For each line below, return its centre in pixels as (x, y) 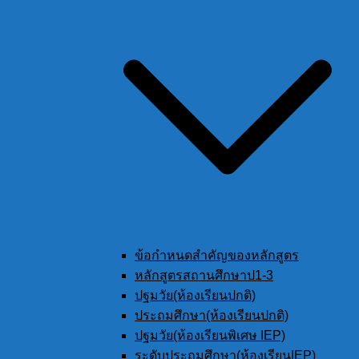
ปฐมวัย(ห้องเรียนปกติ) (195, 296)
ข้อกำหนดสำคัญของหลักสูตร (217, 256)
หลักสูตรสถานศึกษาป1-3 (204, 276)
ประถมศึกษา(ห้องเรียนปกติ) (212, 316)
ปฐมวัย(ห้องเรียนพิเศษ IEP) (210, 336)
